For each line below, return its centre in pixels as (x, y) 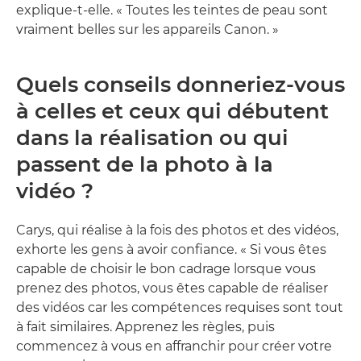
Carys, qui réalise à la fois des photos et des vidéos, (177, 230)
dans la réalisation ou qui (152, 137)
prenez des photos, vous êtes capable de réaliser (172, 288)
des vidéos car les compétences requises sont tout (180, 307)
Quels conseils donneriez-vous (180, 84)
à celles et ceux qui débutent (172, 111)
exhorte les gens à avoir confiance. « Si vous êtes (171, 249)
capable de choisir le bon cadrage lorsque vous (166, 268)
